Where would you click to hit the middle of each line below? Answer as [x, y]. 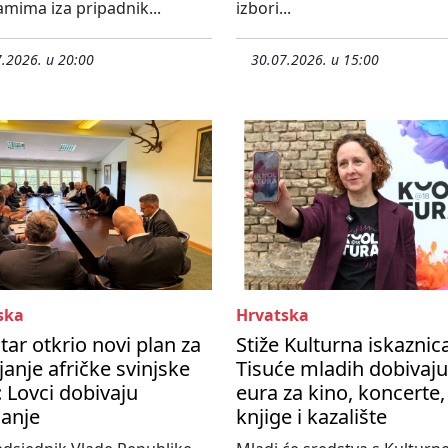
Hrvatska [272, 315]
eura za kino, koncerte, [340, 393]
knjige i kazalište [311, 417]
